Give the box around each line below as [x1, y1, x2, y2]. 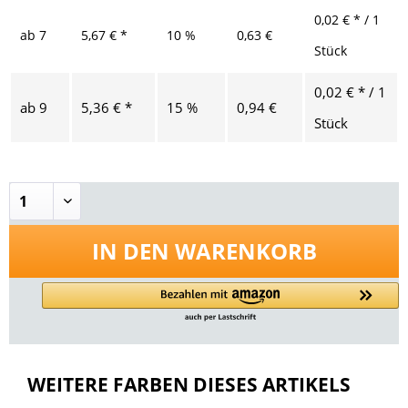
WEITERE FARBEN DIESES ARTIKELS [27, 371, 351, 397]
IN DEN [91, 235, 169, 266]
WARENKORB [174, 235, 317, 266]
